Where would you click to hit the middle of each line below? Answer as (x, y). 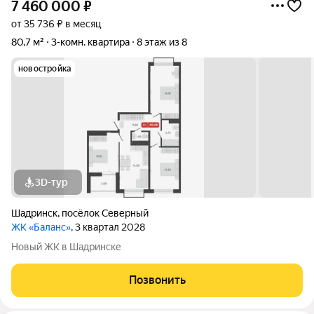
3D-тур (52, 182)
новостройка (45, 69)
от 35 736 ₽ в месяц (56, 24)
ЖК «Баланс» (41, 227)
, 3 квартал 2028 (108, 227)
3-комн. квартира (90, 42)
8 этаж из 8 (162, 42)
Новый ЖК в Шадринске (66, 247)
